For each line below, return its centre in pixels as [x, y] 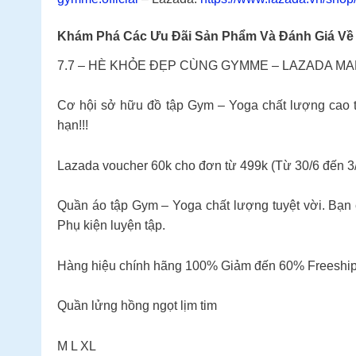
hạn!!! [73, 126]
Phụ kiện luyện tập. [111, 226]
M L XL [77, 346]
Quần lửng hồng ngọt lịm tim [137, 306]
